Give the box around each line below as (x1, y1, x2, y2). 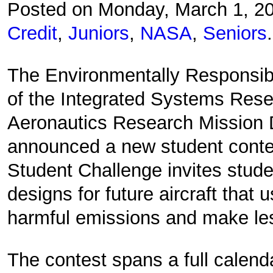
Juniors (68, 23, 130, 44)
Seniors (203, 23, 268, 44)
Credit (7, 23, 58, 44)
